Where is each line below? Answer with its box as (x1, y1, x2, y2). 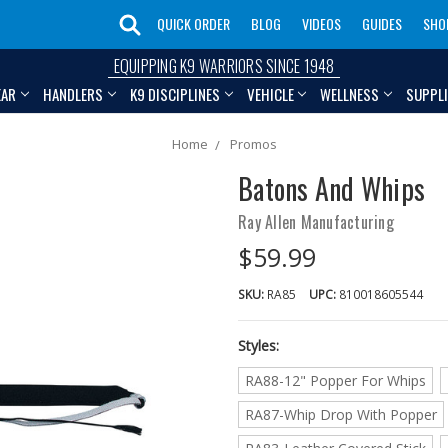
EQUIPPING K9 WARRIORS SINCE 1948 (113, 54, 335, 78)
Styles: (238, 336, 279, 356)
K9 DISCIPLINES (129, 82, 220, 105)
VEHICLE (246, 82, 294, 105)
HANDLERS (42, 82, 103, 105)
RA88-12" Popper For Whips (244, 371, 426, 391)
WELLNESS (320, 82, 380, 105)
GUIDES (362, 12, 402, 34)
